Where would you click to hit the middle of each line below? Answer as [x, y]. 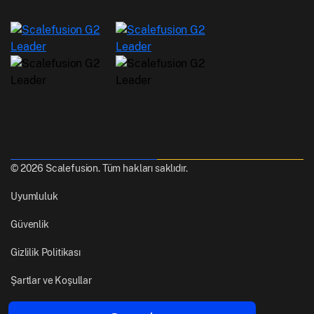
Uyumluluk [34, 196]
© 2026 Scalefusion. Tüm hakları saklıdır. [99, 168]
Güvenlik [30, 224]
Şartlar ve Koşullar [51, 280]
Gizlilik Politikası [46, 252]
